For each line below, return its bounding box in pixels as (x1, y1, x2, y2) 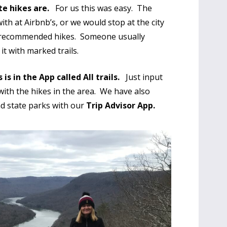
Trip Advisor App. (86, 100, 162, 111)
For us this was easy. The (49, 3, 153, 14)
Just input (120, 71, 163, 83)
